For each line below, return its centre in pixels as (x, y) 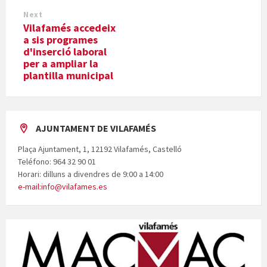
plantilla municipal (68, 76)
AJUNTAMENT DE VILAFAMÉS (96, 128)
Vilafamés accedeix (69, 28)
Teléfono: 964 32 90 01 (57, 162)
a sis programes (60, 40)
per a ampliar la (61, 64)
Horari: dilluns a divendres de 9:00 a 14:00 (91, 174)
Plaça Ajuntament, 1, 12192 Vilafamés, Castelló (100, 149)
